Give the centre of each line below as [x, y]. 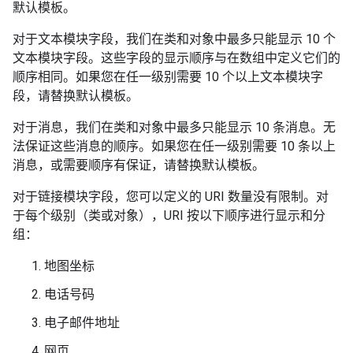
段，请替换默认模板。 [76, 96]
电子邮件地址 [82, 323]
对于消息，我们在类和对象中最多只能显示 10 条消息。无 [174, 127]
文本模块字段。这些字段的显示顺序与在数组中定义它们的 [176, 58]
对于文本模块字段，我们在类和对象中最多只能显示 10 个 [174, 39]
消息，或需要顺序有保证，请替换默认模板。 [139, 165]
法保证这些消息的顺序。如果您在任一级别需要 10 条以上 [174, 146]
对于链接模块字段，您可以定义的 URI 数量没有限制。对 [171, 197]
